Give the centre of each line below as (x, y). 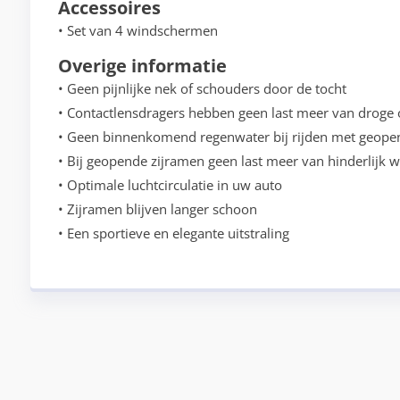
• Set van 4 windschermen (137, 31)
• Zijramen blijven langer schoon (157, 209)
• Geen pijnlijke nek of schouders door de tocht (202, 89)
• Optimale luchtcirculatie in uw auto (170, 185)
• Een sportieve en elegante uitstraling (173, 233)
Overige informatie (142, 66)
